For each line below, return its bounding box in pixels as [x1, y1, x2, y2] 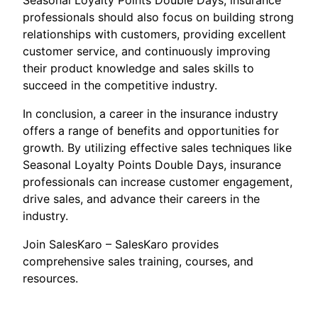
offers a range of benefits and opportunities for [23, 124, 279, 138]
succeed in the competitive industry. [23, 78, 217, 93]
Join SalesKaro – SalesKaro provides [23, 237, 219, 252]
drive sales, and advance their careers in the [23, 192, 260, 207]
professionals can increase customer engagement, [23, 175, 292, 190]
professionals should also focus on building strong [23, 10, 294, 25]
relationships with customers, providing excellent [23, 27, 286, 42]
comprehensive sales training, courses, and [23, 254, 253, 269]
